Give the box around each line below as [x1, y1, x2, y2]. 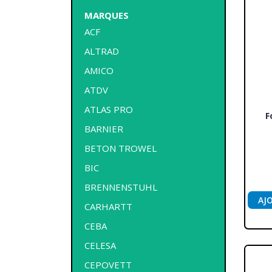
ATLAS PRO [84, 103, 133, 115]
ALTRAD [84, 44, 119, 57]
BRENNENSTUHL [84, 180, 157, 193]
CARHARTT [84, 200, 132, 212]
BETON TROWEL [84, 141, 157, 154]
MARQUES [84, 8, 129, 21]
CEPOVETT [84, 258, 132, 271]
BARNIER [84, 122, 123, 135]
